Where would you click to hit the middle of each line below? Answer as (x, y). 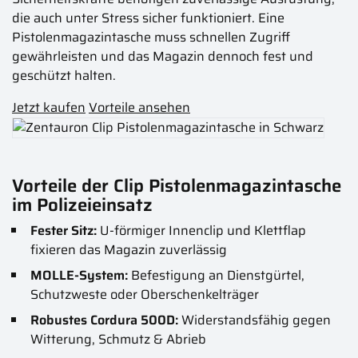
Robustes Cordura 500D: (104, 320)
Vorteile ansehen (139, 107)
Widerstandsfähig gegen (254, 320)
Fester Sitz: (63, 231)
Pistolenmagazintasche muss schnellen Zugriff (151, 37)
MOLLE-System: (79, 276)
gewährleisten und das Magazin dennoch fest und (163, 56)
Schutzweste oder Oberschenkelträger (144, 295)
